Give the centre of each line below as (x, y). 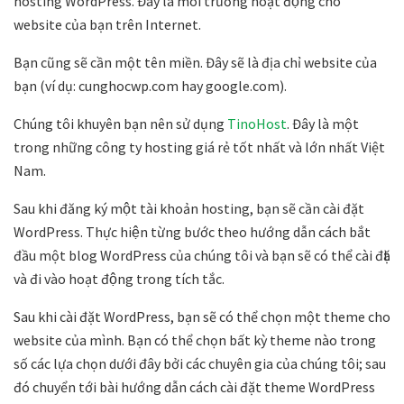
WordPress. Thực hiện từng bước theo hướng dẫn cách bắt (192, 231)
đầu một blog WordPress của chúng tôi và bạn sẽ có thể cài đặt (202, 255)
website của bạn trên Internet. (107, 24)
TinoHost (257, 123)
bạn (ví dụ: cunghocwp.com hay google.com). (150, 85)
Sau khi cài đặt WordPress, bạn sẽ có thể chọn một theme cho (202, 316)
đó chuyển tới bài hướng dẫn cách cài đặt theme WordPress (194, 386)
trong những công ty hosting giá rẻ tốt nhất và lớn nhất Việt (199, 147)
